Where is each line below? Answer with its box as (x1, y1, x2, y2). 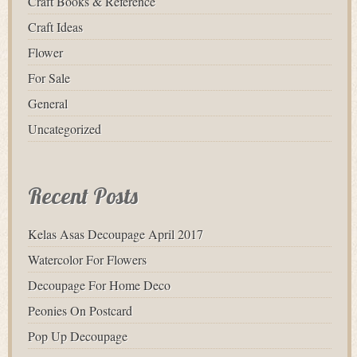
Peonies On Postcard (28, 302, 132, 320)
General (28, 95, 68, 112)
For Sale (28, 69, 70, 87)
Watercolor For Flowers (28, 251, 147, 269)
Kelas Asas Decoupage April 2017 (28, 226, 203, 243)
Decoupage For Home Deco (28, 277, 171, 294)
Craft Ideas (28, 18, 83, 36)
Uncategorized (28, 120, 101, 138)
